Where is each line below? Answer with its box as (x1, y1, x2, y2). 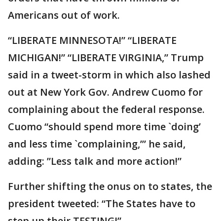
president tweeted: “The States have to (8, 197, 195, 210)
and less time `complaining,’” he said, (8, 137, 185, 150)
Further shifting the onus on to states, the (8, 180, 212, 193)
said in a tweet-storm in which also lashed (8, 68, 211, 81)
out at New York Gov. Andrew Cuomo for (8, 85, 203, 99)
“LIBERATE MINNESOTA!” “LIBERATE (8, 34, 177, 47)
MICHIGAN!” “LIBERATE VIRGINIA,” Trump (8, 51, 204, 64)
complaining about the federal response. (8, 103, 205, 116)
